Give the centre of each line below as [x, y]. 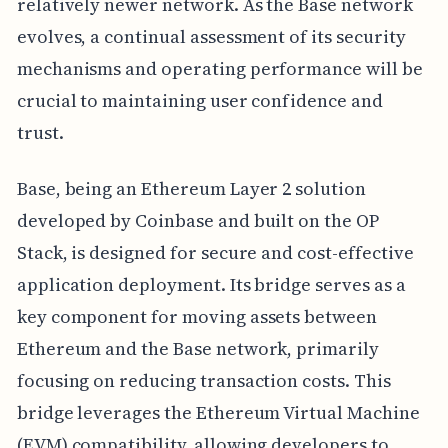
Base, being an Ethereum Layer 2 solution [191, 189]
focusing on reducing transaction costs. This [203, 381]
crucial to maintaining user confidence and [199, 101]
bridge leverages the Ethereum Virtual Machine [218, 413]
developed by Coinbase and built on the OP [197, 221]
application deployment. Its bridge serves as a [211, 285]
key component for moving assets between [196, 317]
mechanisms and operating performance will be [219, 69]
